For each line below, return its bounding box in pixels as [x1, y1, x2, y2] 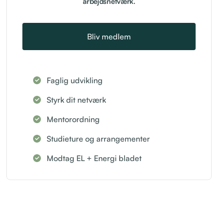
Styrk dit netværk [47, 94, 107, 105]
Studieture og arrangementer [47, 133, 150, 144]
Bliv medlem [87, 31, 131, 41]
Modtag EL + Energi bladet [47, 153, 142, 163]
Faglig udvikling [47, 75, 103, 85]
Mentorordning [47, 114, 100, 124]
